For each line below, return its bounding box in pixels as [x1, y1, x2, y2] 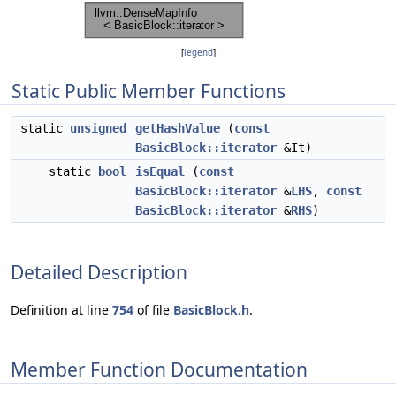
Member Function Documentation [11, 356, 308, 382]
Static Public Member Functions [11, 79, 286, 103]
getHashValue [135, 121, 220, 135]
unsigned [70, 121, 126, 135]
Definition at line [11, 301, 112, 319]
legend [183, 47, 213, 58]
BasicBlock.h [173, 301, 249, 319]
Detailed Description [11, 259, 187, 285]
